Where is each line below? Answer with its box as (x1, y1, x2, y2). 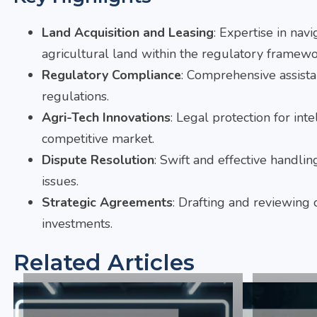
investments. (42, 214, 113, 232)
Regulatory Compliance (42, 66, 182, 83)
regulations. (42, 87, 110, 105)
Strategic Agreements (42, 193, 173, 211)
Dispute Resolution (42, 151, 155, 168)
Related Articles (13, 248, 195, 276)
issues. (42, 172, 79, 190)
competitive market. (42, 129, 155, 147)
